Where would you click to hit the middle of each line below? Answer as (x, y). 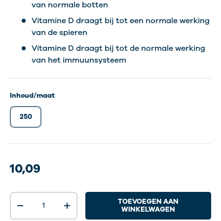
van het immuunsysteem (79, 60)
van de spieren (59, 33)
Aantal (21, 197)
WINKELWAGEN (148, 210)
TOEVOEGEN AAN (148, 202)
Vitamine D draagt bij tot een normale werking (121, 21)
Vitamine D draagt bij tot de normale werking (118, 48)
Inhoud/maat (32, 95)
